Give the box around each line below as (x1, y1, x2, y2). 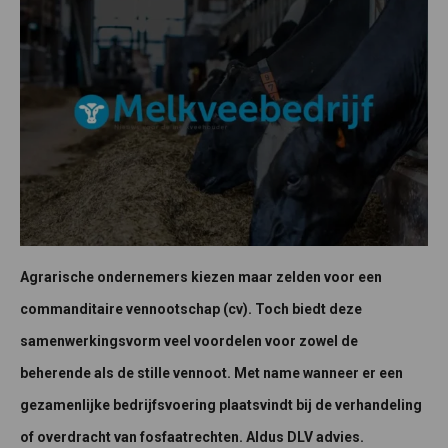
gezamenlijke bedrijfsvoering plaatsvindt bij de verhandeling (20, 397, 422, 414)
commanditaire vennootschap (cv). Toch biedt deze (20, 301, 362, 318)
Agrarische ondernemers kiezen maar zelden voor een (20, 269, 382, 286)
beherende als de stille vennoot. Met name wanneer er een (20, 365, 403, 382)
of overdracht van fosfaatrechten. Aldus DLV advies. (20, 429, 364, 446)
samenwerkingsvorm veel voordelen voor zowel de (20, 333, 358, 350)
